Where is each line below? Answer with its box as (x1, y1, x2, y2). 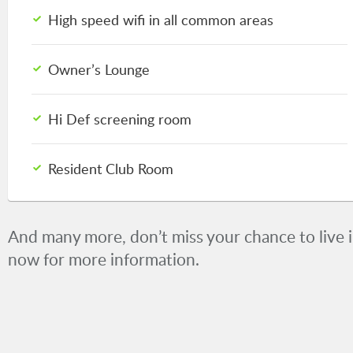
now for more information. (8, 247, 199, 270)
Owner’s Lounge (48, 59, 150, 79)
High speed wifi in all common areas (48, 9, 273, 29)
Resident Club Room (48, 158, 173, 178)
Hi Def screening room (48, 109, 191, 128)
